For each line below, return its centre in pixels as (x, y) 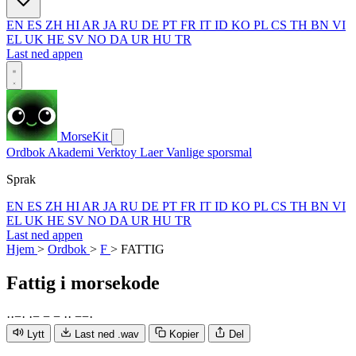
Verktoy (118, 152)
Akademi (72, 152)
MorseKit (84, 136)
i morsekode (110, 282)
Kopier (184, 334)
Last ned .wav (107, 334)
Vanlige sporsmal (209, 152)
